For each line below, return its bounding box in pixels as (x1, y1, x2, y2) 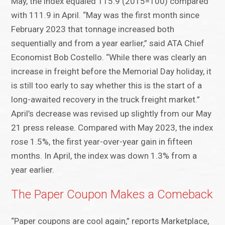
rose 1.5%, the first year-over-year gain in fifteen (11, 137, 193, 147)
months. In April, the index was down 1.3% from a (11, 151, 197, 161)
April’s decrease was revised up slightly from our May (11, 108, 212, 119)
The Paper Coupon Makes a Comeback (11, 187, 213, 202)
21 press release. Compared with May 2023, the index (11, 123, 213, 133)
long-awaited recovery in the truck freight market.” (11, 94, 200, 105)
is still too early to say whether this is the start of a (11, 80, 202, 91)
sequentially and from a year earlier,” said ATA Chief (11, 38, 205, 49)
